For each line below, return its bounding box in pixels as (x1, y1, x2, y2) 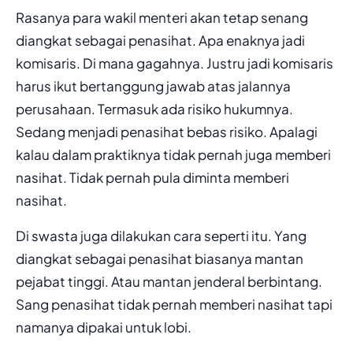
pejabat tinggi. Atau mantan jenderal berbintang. (16, 272, 322, 290)
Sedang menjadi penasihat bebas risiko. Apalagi (16, 122, 318, 140)
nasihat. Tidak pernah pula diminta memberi (16, 168, 289, 186)
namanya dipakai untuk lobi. (16, 318, 191, 336)
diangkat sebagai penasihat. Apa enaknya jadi (16, 31, 305, 49)
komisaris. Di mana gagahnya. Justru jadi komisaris (16, 54, 333, 72)
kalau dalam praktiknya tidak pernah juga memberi (16, 145, 331, 163)
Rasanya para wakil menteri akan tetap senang (16, 8, 308, 26)
